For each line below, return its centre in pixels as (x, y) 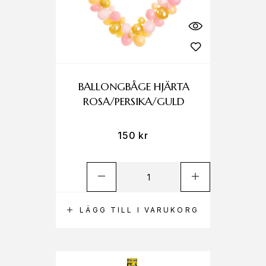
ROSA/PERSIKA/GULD (134, 101)
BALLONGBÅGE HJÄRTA (134, 86)
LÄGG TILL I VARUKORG (139, 210)
